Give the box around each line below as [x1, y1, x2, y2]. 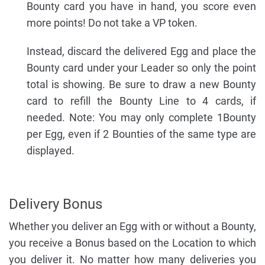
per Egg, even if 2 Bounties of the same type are [27, 128, 256, 141]
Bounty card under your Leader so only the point [27, 62, 256, 75]
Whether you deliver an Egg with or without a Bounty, [9, 220, 256, 233]
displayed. [27, 144, 75, 157]
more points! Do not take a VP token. [27, 17, 198, 30]
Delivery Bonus [9, 196, 102, 213]
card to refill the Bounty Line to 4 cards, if [27, 95, 256, 108]
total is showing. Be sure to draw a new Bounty [27, 78, 256, 91]
